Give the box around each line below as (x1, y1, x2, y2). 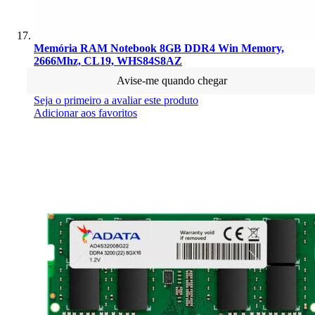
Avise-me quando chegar (116, 74, 227, 86)
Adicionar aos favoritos (34, 106, 137, 119)
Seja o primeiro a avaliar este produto (34, 94, 198, 106)
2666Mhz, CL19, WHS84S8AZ (34, 54, 182, 67)
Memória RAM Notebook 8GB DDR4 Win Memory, (34, 41, 284, 54)
